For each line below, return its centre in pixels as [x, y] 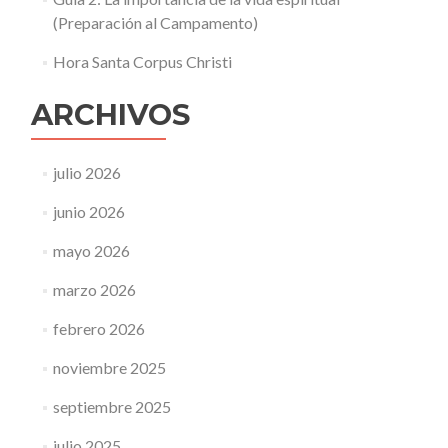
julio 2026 [86, 172]
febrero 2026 [98, 328]
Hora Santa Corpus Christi [142, 61]
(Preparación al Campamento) [155, 22]
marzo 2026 [94, 289]
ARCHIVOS [110, 114]
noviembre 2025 [109, 367]
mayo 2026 [91, 250]
